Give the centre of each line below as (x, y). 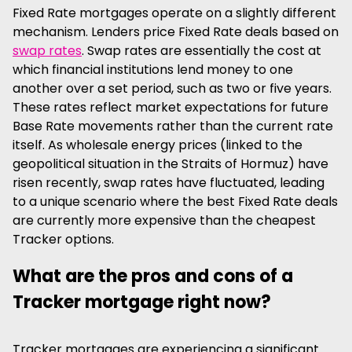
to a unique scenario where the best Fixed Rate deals (175, 202)
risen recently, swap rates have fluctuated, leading (169, 183)
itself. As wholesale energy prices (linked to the (158, 145)
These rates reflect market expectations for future (170, 107)
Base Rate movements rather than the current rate (173, 126)
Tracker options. (63, 239)
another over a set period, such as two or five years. (172, 88)
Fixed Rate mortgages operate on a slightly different (174, 13)
